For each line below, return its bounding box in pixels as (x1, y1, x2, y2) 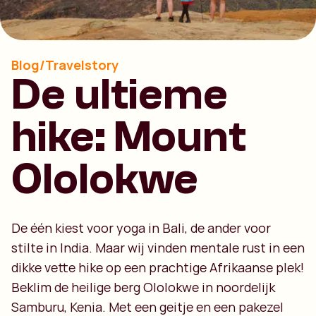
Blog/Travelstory (11, 56, 119, 73)
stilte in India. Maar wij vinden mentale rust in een (11, 239, 305, 256)
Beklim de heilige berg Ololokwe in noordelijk (11, 279, 275, 296)
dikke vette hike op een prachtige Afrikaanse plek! (11, 259, 304, 276)
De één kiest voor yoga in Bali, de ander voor (11, 219, 271, 236)
